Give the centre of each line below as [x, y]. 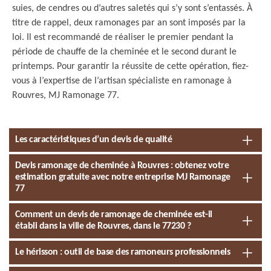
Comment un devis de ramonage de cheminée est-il [114, 215]
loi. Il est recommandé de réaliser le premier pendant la [123, 38]
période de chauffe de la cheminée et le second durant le [124, 52]
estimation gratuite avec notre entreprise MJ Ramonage [123, 177]
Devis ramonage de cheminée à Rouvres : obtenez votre [122, 166]
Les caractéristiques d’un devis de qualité [93, 140]
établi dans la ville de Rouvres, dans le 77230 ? [103, 226]
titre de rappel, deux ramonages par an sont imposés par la [129, 23]
